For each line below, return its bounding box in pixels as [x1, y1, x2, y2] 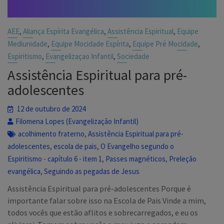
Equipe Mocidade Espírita [51, 38, 129, 48]
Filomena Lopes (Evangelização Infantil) [15, 116, 139, 126]
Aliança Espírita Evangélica [23, 26, 104, 36]
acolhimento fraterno [18, 128, 85, 138]
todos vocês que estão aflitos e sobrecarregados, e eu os [7, 207, 198, 217]
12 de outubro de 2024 [17, 103, 86, 113]
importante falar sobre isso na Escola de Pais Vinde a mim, [7, 195, 206, 205]
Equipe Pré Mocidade [132, 38, 198, 48]
